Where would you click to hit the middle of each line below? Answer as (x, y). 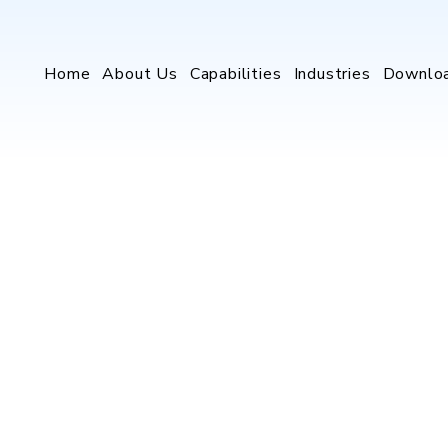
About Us (140, 74)
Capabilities (235, 74)
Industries (332, 74)
